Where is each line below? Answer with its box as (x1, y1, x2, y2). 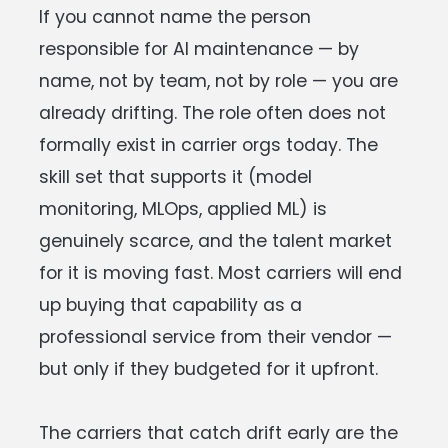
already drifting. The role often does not (39, 100, 386, 125)
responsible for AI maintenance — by (39, 36, 359, 61)
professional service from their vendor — (39, 324, 392, 349)
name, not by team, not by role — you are (39, 68, 398, 93)
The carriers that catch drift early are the (39, 420, 398, 445)
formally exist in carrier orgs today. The (39, 132, 378, 157)
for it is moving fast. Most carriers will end (39, 260, 402, 285)
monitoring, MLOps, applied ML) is (39, 196, 327, 221)
